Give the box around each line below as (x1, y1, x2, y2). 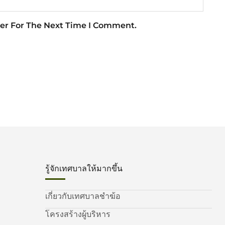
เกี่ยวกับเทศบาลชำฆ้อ (45, 190, 121, 202)
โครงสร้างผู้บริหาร (45, 208, 110, 220)
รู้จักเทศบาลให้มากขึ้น (45, 162, 123, 175)
